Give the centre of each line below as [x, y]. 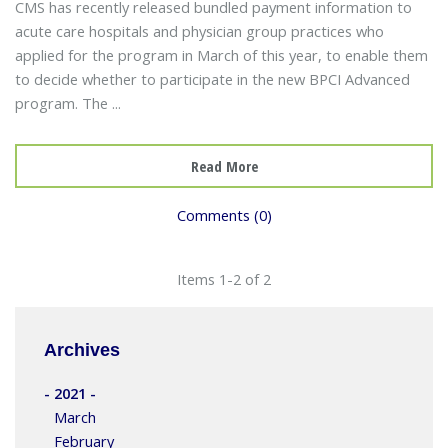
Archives [81, 350]
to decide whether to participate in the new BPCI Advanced [212, 78]
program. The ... [67, 102]
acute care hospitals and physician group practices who [199, 30]
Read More [224, 166]
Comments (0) [224, 214]
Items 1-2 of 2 [224, 279]
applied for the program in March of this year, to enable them [221, 54]
